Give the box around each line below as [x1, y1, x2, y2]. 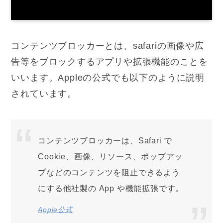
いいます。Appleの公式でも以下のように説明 [11, 72, 205, 83]
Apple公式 [38, 205, 73, 214]
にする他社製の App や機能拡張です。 [38, 184, 184, 193]
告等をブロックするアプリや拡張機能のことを [11, 56, 208, 67]
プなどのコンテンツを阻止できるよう [38, 168, 180, 177]
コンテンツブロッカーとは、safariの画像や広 [11, 40, 204, 51]
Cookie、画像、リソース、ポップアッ [38, 152, 183, 161]
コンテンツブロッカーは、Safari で [38, 136, 173, 145]
